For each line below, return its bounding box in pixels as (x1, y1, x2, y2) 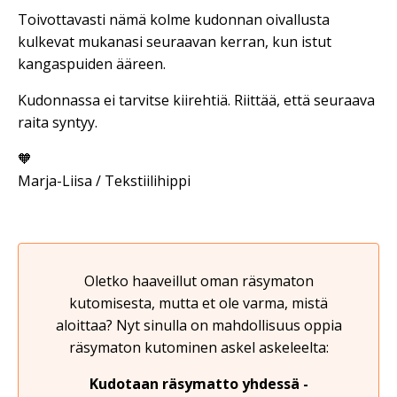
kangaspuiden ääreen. (18, 54, 166, 74)
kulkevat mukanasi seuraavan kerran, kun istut (18, 32, 331, 51)
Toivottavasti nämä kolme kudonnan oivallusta (18, 10, 330, 29)
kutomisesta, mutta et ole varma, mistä (69, 293, 328, 313)
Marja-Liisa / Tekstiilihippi (18, 171, 191, 191)
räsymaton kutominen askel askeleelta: (68, 338, 329, 357)
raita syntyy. (18, 113, 97, 132)
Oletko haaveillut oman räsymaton (83, 271, 314, 291)
